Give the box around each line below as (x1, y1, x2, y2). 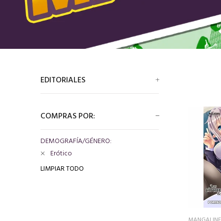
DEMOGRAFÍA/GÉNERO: (40, 136, 111, 147)
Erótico (50, 148, 72, 159)
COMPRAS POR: (40, 110, 95, 123)
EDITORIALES (40, 74, 85, 87)
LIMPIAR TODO (40, 163, 84, 175)
